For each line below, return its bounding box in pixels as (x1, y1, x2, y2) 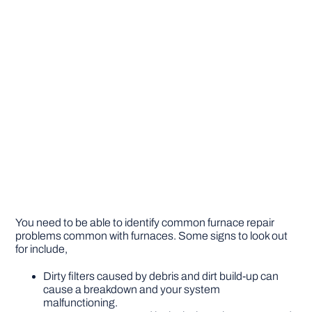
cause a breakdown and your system (43, 283, 221, 296)
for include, (15, 243, 68, 256)
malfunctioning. (43, 297, 118, 309)
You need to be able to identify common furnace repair (15, 217, 275, 229)
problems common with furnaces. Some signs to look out (15, 230, 288, 242)
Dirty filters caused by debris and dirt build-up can (43, 270, 279, 283)
